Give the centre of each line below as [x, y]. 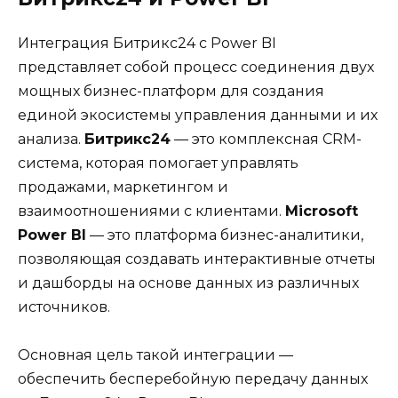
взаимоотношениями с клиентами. [151, 211]
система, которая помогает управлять [158, 163]
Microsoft [322, 211]
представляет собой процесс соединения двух [196, 67]
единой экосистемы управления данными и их [198, 115]
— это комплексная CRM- [266, 139]
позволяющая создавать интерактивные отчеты [197, 259]
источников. [64, 306]
